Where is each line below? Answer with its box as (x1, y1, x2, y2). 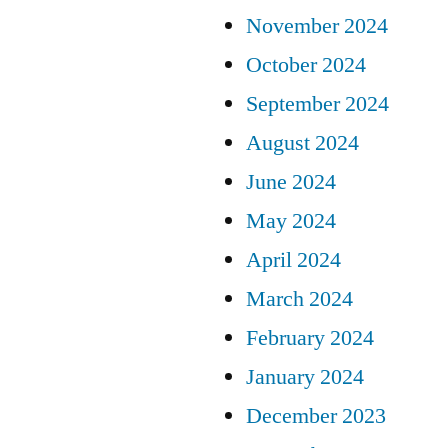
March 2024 (246, 284, 353, 313)
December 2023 (246, 401, 386, 430)
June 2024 (246, 167, 336, 196)
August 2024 (246, 128, 359, 157)
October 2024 (246, 50, 366, 79)
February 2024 (246, 323, 374, 352)
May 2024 (246, 206, 336, 235)
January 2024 (246, 362, 364, 391)
